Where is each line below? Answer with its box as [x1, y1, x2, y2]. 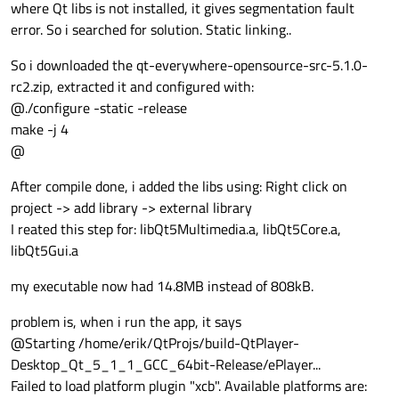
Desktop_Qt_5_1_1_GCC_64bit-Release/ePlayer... [11, 354, 321, 376]
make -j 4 [11, 118, 69, 141]
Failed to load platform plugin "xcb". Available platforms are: [11, 375, 367, 397]
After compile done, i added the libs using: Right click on [11, 175, 347, 198]
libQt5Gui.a [11, 240, 78, 262]
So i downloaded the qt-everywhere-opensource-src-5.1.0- [11, 54, 368, 77]
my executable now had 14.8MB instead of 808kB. [11, 275, 313, 297]
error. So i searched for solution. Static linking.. [11, 19, 291, 41]
